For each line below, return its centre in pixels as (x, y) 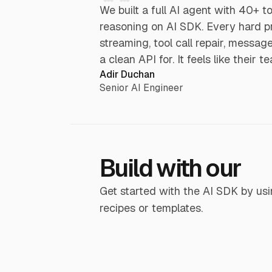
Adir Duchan (127, 74)
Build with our (170, 168)
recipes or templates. (151, 208)
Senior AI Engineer (141, 88)
